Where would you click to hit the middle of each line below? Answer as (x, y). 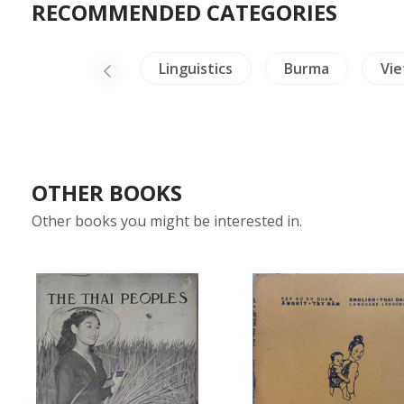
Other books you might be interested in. (167, 221)
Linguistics (195, 69)
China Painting (56, 69)
